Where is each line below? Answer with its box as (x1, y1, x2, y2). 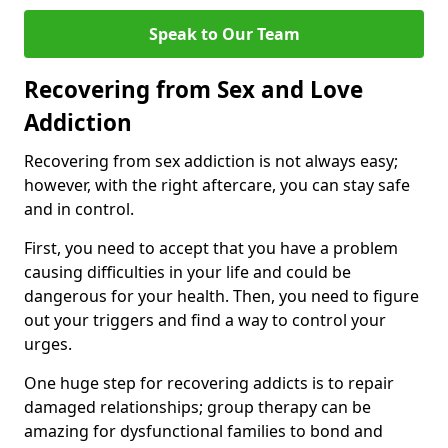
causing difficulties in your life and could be (24, 261, 351, 284)
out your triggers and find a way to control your (24, 309, 386, 332)
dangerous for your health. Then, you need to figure (24, 285, 419, 308)
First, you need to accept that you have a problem (24, 237, 398, 260)
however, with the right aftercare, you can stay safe (24, 174, 410, 197)
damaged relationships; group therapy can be (24, 396, 371, 419)
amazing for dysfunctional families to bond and (24, 420, 383, 443)
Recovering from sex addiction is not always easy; (24, 150, 398, 173)
